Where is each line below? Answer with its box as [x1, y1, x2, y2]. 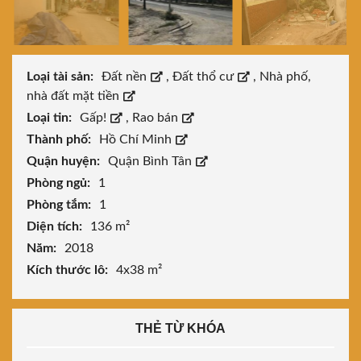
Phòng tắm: [27, 198, 94, 212]
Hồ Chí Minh [99, 133, 175, 147]
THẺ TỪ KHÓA [135, 322, 226, 336]
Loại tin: [27, 111, 75, 125]
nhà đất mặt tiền [27, 89, 122, 103]
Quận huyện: [27, 155, 103, 168]
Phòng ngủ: [27, 176, 93, 190]
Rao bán [132, 111, 181, 125]
